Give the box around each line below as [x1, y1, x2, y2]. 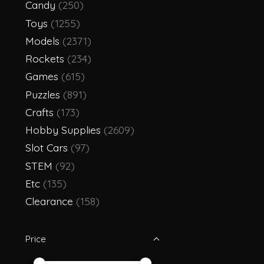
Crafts [25, 105, 54, 118]
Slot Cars [25, 141, 68, 154]
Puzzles [25, 87, 60, 101]
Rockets [25, 52, 64, 65]
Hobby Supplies [25, 123, 101, 136]
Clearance [25, 194, 73, 207]
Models [25, 34, 60, 47]
